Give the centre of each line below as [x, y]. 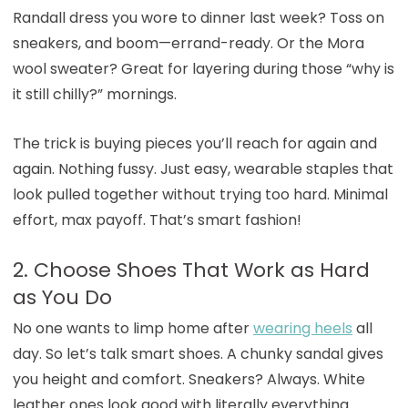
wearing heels [302, 328]
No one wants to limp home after [131, 328]
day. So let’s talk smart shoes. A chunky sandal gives [198, 353]
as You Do [62, 297]
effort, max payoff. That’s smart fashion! [157, 219]
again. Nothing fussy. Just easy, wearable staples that [203, 168]
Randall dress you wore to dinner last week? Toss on [198, 17]
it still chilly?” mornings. [94, 94]
